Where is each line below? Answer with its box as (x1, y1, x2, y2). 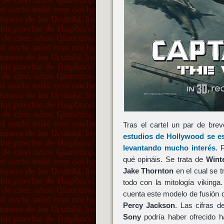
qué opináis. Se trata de (122, 154, 206, 163)
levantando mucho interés (122, 143, 215, 152)
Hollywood (166, 131, 204, 140)
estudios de (122, 131, 167, 140)
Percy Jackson (122, 200, 175, 209)
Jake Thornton (122, 166, 174, 175)
